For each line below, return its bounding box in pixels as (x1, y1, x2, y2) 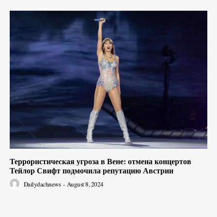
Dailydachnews (23, 180, 61, 189)
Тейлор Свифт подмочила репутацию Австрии (10, 165, 173, 176)
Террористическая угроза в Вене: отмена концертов (10, 155, 191, 167)
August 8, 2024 (66, 180, 104, 189)
